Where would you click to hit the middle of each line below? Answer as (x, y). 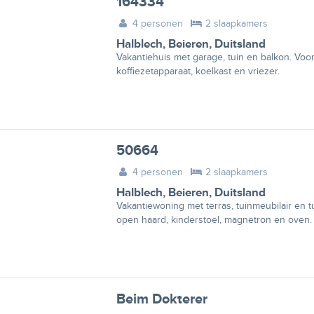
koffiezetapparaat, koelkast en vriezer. (198, 71)
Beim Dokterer (162, 299)
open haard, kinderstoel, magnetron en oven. (214, 219)
